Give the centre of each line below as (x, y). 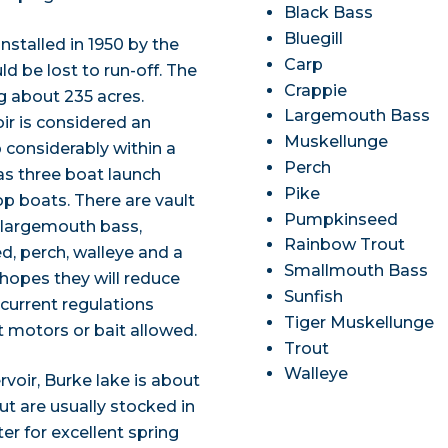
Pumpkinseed (341, 219)
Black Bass (329, 13)
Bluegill (314, 39)
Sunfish (314, 297)
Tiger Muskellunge (359, 322)
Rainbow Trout (345, 245)
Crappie (316, 90)
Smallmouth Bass (356, 271)
